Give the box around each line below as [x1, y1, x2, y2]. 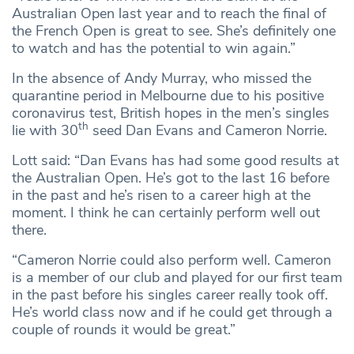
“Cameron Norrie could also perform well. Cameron [12, 250, 331, 269]
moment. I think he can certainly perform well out [12, 202, 320, 222]
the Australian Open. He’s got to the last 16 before [12, 168, 330, 187]
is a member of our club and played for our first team [12, 267, 342, 287]
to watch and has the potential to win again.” [12, 38, 296, 58]
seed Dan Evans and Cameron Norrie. [88, 120, 327, 140]
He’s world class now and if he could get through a [12, 302, 333, 322]
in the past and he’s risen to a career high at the [12, 185, 311, 205]
